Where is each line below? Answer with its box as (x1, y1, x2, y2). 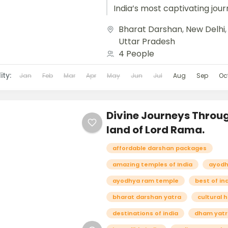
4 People (119, 48, 155, 60)
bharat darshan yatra (112, 193, 182, 201)
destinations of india (112, 209, 179, 217)
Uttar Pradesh (119, 36, 176, 47)
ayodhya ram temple (112, 177, 179, 185)
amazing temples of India (112, 160, 193, 168)
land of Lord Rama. (106, 123, 205, 137)
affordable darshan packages (112, 144, 207, 152)
